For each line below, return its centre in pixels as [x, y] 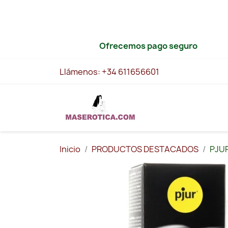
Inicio [70, 149]
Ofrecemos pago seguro [149, 46]
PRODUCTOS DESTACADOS [145, 149]
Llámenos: [81, 72]
